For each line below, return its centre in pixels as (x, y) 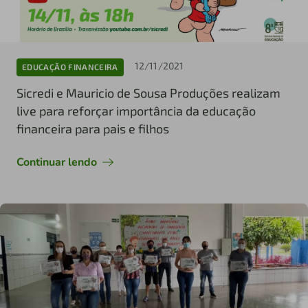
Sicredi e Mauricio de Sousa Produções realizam (148, 92)
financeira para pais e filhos (93, 128)
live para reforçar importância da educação (136, 110)
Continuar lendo (57, 162)
